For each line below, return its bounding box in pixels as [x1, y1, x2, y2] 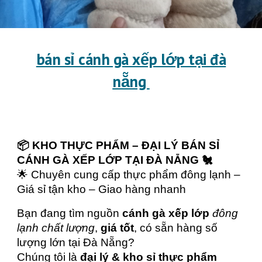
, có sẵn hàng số [134, 222, 218, 234]
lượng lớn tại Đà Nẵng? [17, 236, 135, 249]
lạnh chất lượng [17, 222, 95, 234]
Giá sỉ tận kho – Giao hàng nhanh [17, 183, 187, 195]
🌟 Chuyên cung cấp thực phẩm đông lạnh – [17, 168, 241, 181]
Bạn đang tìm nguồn [17, 207, 123, 219]
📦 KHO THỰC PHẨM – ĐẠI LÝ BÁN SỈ [17, 139, 220, 151]
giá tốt [101, 222, 135, 234]
